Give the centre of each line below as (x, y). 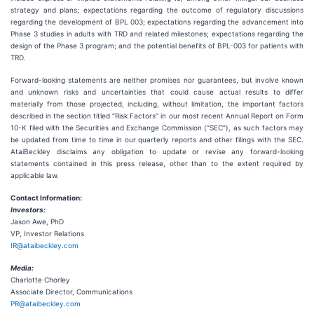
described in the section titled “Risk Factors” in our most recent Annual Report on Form (157, 116)
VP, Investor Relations (47, 233)
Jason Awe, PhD (37, 221)
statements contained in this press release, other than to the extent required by (157, 163)
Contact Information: (46, 198)
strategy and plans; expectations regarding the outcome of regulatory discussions (157, 10)
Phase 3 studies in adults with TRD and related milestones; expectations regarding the (157, 34)
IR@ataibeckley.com (45, 245)
